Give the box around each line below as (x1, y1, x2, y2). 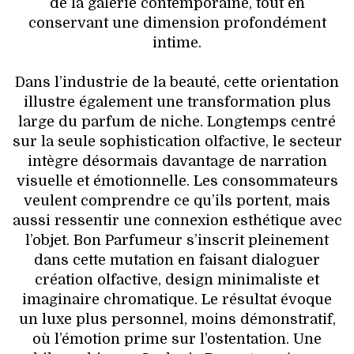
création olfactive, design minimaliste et (35, 271, 319, 288)
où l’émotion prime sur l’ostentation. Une (32, 330, 322, 347)
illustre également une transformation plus (23, 93, 331, 110)
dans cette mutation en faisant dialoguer (34, 251, 320, 268)
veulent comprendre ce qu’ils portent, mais (24, 192, 330, 209)
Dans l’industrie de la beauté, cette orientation (15, 73, 339, 90)
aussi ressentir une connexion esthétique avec (12, 212, 342, 228)
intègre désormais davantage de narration (27, 153, 327, 169)
